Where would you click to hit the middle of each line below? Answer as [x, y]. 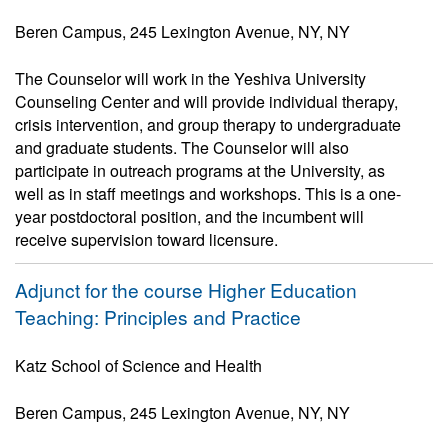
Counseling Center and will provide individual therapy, [206, 101]
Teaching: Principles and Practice [158, 316]
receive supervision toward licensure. [146, 239]
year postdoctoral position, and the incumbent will [189, 216]
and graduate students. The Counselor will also [182, 147]
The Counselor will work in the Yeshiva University [190, 78]
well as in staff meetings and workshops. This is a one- [208, 193]
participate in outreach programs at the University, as [200, 170]
